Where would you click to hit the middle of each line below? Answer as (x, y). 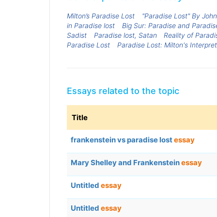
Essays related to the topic (123, 91)
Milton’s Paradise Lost (101, 15)
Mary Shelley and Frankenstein (126, 163)
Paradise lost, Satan (125, 35)
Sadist (77, 35)
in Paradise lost (91, 25)
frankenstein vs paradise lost (122, 140)
